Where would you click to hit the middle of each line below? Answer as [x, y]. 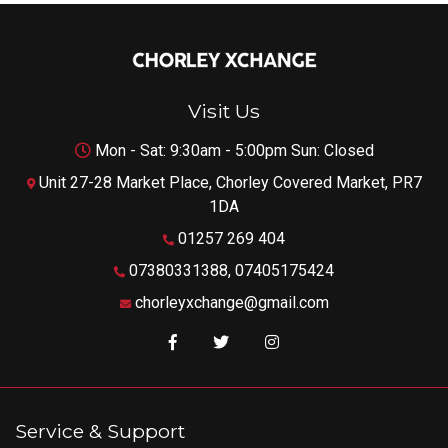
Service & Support [100, 431]
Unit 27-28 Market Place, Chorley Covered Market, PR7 [228, 182]
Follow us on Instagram [352, 341]
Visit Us [224, 111]
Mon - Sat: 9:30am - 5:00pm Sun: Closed [232, 150]
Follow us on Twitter [299, 341]
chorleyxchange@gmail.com [231, 302]
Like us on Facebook [248, 341]
